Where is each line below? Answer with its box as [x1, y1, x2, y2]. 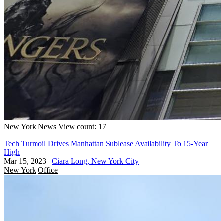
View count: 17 [58, 122, 106, 131]
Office [38, 165, 58, 174]
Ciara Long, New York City [52, 156, 139, 165]
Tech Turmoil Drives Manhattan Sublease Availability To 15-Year [4, 139, 208, 147]
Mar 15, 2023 [4, 156, 46, 165]
